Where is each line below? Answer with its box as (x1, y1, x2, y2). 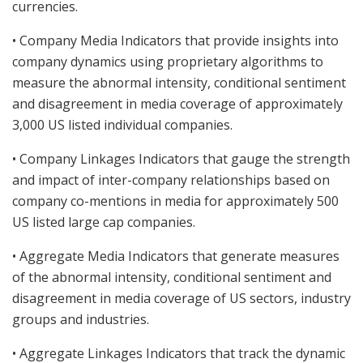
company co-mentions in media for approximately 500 (12, 191, 339, 210)
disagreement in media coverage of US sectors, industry (12, 288, 351, 307)
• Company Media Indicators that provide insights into (12, 31, 339, 49)
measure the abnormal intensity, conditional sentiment (12, 73, 346, 92)
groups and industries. (12, 310, 149, 328)
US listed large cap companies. (12, 212, 195, 231)
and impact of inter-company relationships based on (12, 170, 330, 189)
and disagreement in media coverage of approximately (12, 94, 343, 113)
